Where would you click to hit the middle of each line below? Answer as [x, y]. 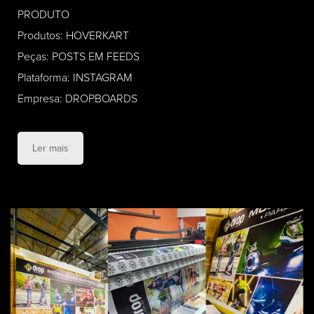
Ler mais [50, 148]
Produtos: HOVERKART [73, 35]
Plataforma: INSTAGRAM [75, 77]
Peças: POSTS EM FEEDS [78, 56]
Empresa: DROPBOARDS [77, 98]
